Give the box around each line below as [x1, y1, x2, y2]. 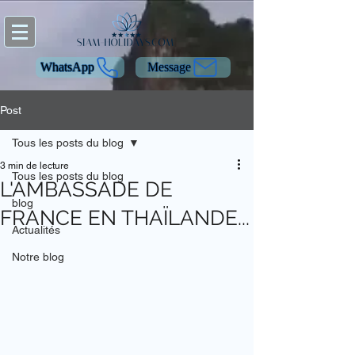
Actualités [12, 223, 60, 236]
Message [147, 60, 191, 74]
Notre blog [12, 250, 64, 263]
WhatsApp [40, 60, 94, 74]
